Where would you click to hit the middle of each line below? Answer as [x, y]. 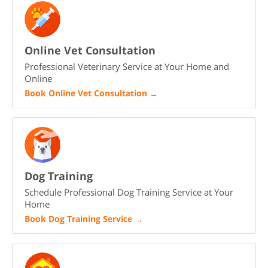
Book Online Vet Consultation [86, 93]
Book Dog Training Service [78, 219]
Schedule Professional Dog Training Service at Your [129, 192]
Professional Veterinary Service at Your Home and [127, 67]
